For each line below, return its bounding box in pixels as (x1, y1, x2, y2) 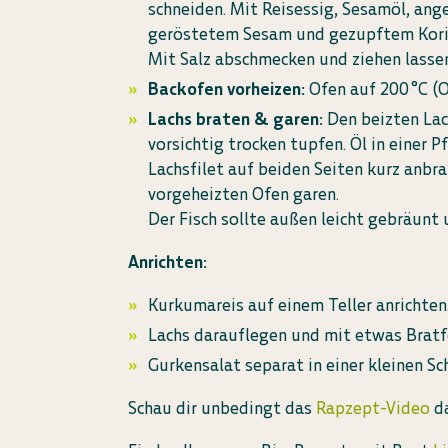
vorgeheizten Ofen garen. (148, 183, 340, 205)
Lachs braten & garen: (148, 108, 328, 130)
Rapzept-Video (316, 397, 431, 419)
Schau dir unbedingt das (128, 397, 317, 419)
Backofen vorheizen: (148, 78, 306, 100)
